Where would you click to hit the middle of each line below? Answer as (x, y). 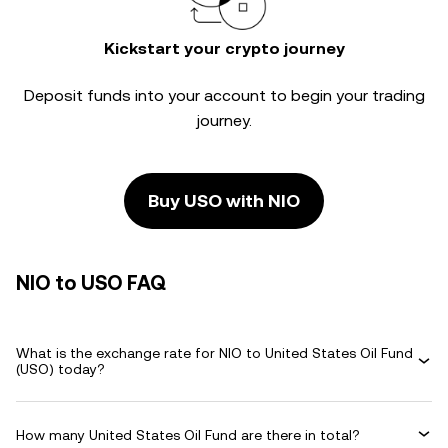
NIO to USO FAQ (91, 283)
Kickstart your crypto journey (224, 48)
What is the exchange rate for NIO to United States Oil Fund (214, 353)
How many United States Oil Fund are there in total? (188, 434)
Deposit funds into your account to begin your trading (224, 95)
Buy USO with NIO (224, 200)
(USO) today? (60, 369)
